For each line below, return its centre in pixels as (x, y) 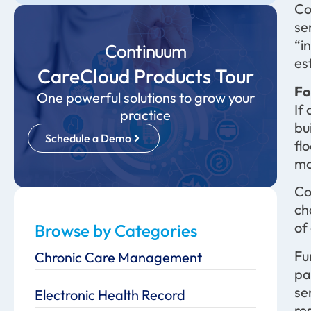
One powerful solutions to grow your (145, 97)
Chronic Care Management (118, 257)
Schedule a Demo (88, 138)
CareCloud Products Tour (145, 76)
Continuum (146, 51)
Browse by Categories (116, 230)
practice (146, 115)
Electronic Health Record (110, 294)
